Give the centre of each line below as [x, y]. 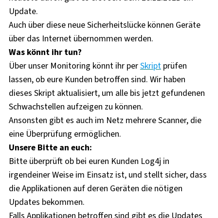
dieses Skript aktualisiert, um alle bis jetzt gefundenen [107, 93]
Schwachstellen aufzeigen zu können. [76, 107]
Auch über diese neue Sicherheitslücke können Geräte [104, 25]
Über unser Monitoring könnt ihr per [74, 66]
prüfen [174, 66]
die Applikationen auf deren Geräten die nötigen [95, 188]
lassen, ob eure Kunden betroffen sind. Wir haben [97, 79]
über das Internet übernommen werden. [81, 38]
